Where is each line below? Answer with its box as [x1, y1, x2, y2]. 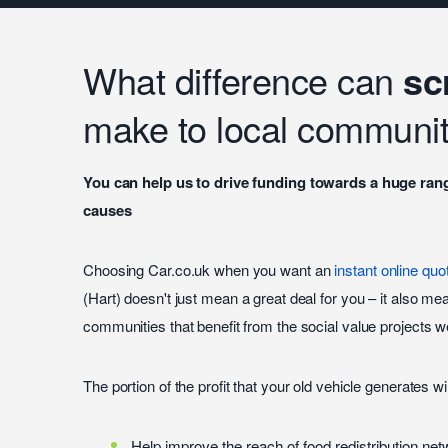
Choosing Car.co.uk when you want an [83, 259, 335, 280]
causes [83, 199, 132, 221]
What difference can [83, 54, 403, 105]
